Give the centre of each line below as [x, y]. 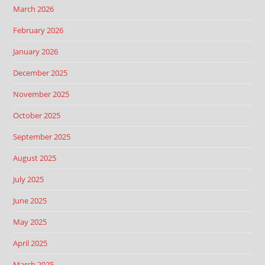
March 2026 [34, 9]
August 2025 [35, 158]
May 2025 [30, 222]
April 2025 [30, 243]
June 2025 [30, 201]
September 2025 [42, 137]
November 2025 [41, 94]
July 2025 [29, 179]
